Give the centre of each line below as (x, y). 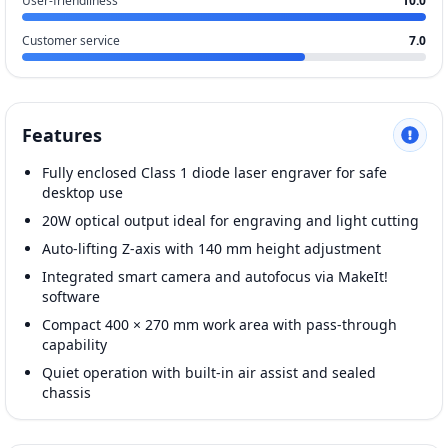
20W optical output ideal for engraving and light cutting (230, 220)
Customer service (71, 40)
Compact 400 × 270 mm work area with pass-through (219, 324)
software (71, 296)
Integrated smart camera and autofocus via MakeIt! (215, 276)
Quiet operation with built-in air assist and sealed (209, 372)
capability (74, 344)
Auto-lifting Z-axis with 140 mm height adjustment (211, 248)
